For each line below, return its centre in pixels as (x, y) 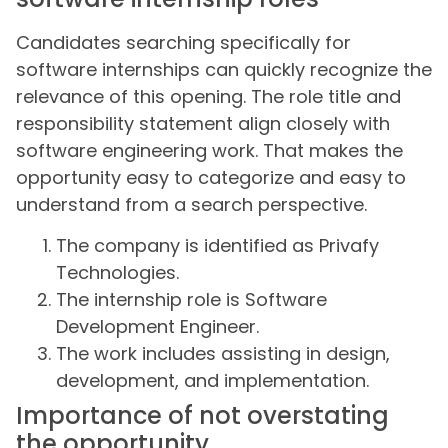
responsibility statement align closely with (203, 123)
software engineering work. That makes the (209, 150)
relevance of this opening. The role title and (208, 96)
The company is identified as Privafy (217, 246)
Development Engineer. (157, 327)
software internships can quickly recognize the (224, 69)
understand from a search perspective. (191, 204)
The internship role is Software (191, 300)
